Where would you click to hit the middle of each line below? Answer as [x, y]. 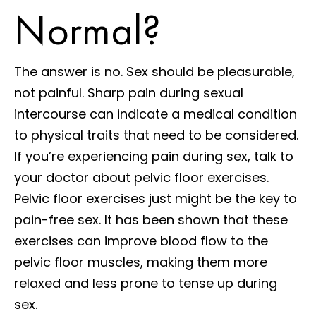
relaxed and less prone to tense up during [146, 283]
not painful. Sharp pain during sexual [129, 92]
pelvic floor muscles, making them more [141, 262]
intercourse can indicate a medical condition [156, 114]
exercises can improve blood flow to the [141, 241]
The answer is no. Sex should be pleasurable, [154, 71]
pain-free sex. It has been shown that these [151, 219]
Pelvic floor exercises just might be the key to [156, 198]
